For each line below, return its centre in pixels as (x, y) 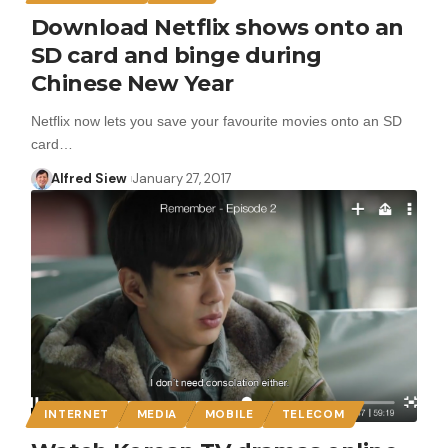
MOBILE (229, 414)
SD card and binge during (176, 55)
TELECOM (313, 414)
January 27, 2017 (181, 178)
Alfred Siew (89, 178)
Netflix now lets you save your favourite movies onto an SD (216, 120)
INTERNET (77, 414)
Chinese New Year (132, 83)
